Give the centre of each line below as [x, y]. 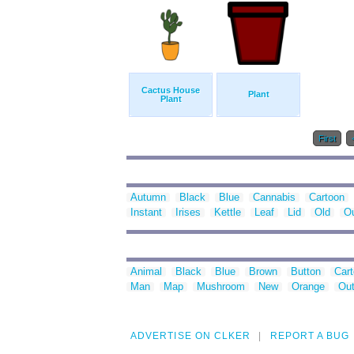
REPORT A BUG [310, 336]
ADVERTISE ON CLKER [191, 336]
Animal [146, 272]
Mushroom [221, 287]
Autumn [148, 198]
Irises [188, 213]
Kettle [228, 213]
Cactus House [171, 90]
